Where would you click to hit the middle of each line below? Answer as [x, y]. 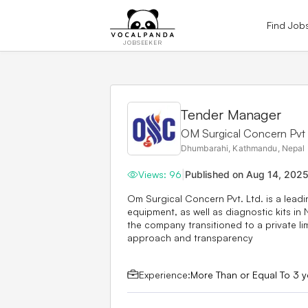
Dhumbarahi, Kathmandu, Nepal [243, 148]
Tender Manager [231, 114]
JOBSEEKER [143, 42]
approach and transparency [190, 237]
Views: [154, 174]
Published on [216, 175]
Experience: [165, 274]
